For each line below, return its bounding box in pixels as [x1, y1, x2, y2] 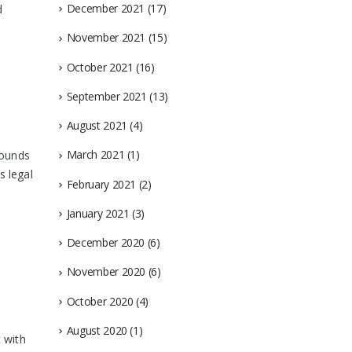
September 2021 [66, 88, 147, 104]
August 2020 [66, 322, 127, 338]
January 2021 [66, 205, 130, 221]
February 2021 [66, 176, 137, 192]
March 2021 [66, 147, 125, 163]
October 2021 [66, 59, 134, 75]
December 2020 [66, 235, 145, 251]
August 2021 [66, 118, 127, 134]
